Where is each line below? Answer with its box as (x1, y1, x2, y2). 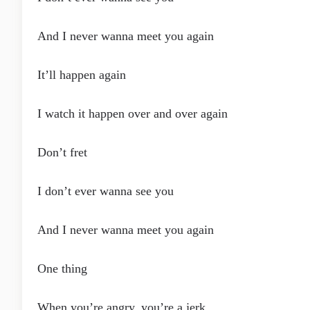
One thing (37, 262, 87, 275)
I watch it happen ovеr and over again (37, 107, 228, 120)
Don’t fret (37, 145, 87, 159)
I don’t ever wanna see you (37, 184, 174, 198)
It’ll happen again (37, 68, 126, 82)
